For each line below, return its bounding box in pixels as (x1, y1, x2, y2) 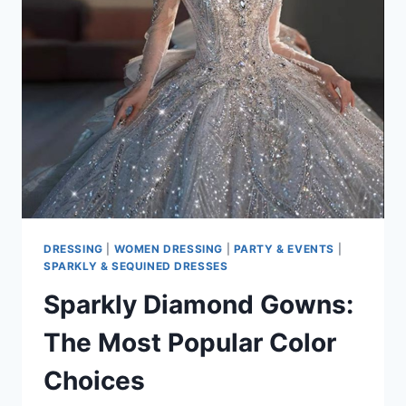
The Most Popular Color (43, 327, 336, 359)
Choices (43, 365, 145, 397)
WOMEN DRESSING (113, 242, 223, 256)
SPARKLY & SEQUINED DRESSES (43, 259, 228, 274)
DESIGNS (121, 28, 179, 43)
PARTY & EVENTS (233, 242, 335, 256)
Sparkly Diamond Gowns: (43, 289, 353, 321)
